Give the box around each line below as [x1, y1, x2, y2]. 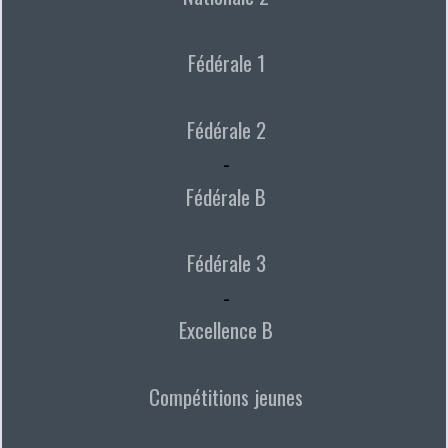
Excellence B [179, 314, 274, 346]
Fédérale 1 [187, 47, 265, 79]
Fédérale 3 [186, 247, 266, 279]
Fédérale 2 [186, 113, 266, 145]
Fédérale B [186, 180, 267, 212]
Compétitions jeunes [149, 381, 304, 413]
